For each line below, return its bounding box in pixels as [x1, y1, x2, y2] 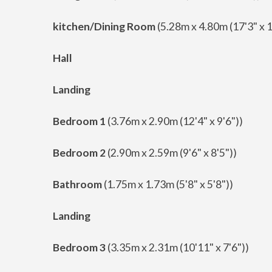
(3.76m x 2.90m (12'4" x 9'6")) [106, 115, 243, 127]
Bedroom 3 [53, 241, 106, 254]
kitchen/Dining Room [53, 20, 155, 33]
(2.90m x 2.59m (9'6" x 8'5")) [106, 146, 237, 159]
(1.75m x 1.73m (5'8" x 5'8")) [102, 178, 233, 191]
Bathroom [53, 178, 102, 191]
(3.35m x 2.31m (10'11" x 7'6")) [106, 241, 249, 254]
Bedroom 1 [53, 115, 106, 127]
